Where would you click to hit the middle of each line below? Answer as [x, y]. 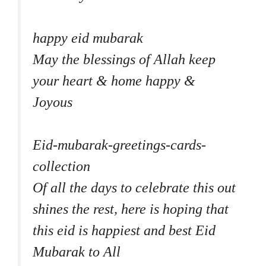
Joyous [53, 102]
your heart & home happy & [114, 80]
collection [61, 166]
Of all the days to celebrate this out [134, 187]
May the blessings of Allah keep [124, 59]
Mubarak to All [77, 251]
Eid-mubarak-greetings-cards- [119, 145]
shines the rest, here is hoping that [131, 209]
